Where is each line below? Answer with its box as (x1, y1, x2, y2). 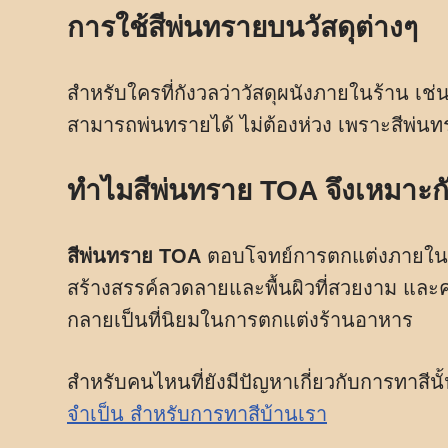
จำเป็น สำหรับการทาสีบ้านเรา (67, 403, 327, 425)
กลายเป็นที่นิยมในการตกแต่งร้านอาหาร (67, 309, 413, 331)
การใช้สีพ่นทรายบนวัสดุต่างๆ (67, 12, 418, 43)
